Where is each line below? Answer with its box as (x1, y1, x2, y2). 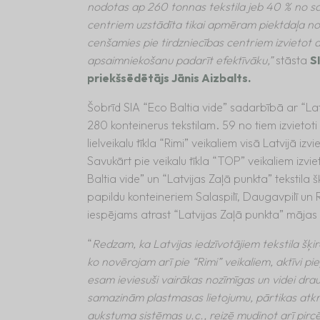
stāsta (276, 52, 310, 67)
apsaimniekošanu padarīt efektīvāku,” (87, 52, 276, 67)
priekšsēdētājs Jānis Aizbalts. (87, 70, 251, 85)
